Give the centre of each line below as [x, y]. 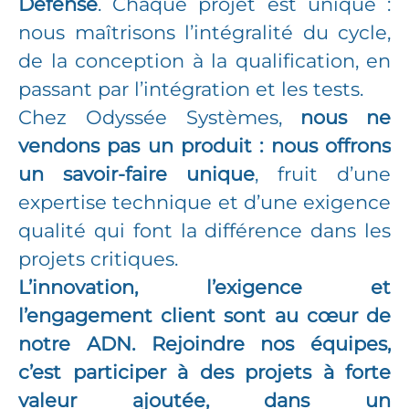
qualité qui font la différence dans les [204, 231]
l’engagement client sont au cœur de [204, 315]
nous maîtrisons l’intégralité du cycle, [204, 32]
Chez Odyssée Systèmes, [160, 117]
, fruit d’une [323, 174]
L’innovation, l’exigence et [204, 287]
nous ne [346, 117]
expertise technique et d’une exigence [204, 202]
